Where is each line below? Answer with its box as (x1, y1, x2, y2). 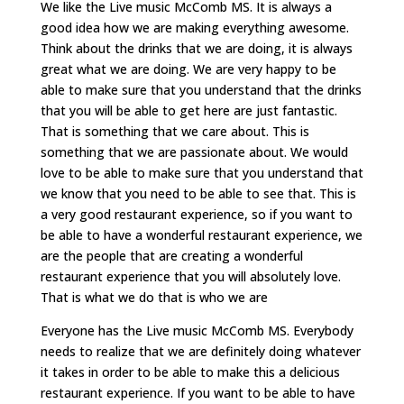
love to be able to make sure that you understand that (40, 163, 363, 181)
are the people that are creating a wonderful (40, 246, 303, 264)
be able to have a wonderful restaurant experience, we (40, 225, 363, 243)
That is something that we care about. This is (40, 122, 309, 140)
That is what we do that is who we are (40, 288, 268, 306)
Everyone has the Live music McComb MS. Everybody (40, 321, 353, 339)
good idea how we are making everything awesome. (40, 18, 349, 36)
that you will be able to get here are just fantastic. (40, 101, 337, 119)
